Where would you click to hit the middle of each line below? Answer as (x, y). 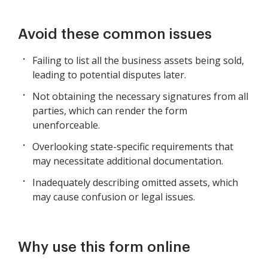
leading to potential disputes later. (109, 75)
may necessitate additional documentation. (128, 161)
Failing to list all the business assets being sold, (138, 61)
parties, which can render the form (110, 111)
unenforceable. (66, 125)
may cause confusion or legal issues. (114, 197)
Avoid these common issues (115, 34)
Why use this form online (104, 247)
